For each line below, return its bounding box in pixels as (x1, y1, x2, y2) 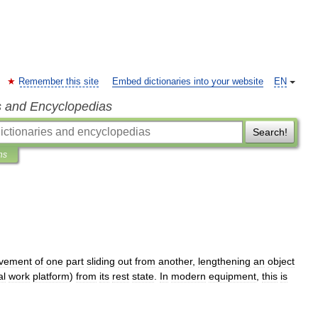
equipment (209, 270, 256, 282)
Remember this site (18, 77, 99, 87)
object (268, 256, 295, 267)
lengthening (198, 256, 251, 267)
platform (33, 270, 70, 282)
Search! (252, 126, 287, 138)
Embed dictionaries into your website (112, 77, 263, 87)
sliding (87, 256, 115, 267)
